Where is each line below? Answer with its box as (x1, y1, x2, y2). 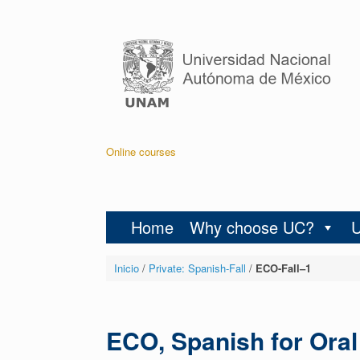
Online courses (106, 143, 176, 159)
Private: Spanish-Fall (148, 260, 246, 276)
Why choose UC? (189, 215, 314, 239)
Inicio (113, 260, 139, 276)
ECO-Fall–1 (255, 260, 311, 276)
